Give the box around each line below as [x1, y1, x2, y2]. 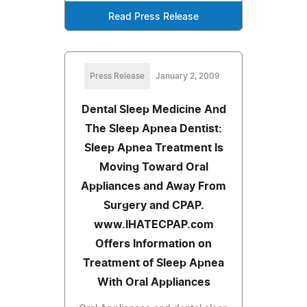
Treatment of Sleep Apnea [83, 257, 224, 269]
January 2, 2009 [156, 71, 220, 80]
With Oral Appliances [97, 276, 210, 288]
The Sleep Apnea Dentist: [85, 123, 222, 134]
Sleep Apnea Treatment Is [84, 142, 223, 153]
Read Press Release [108, 12, 199, 22]
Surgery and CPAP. [103, 199, 204, 211]
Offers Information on [95, 238, 212, 249]
